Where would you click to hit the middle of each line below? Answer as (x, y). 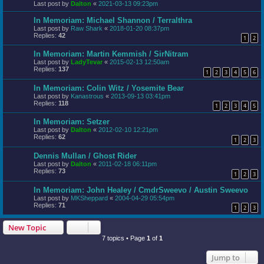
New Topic (27, 228)
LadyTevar (87, 62)
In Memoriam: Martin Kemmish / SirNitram (111, 54)
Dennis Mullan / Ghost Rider (85, 156)
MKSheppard (89, 198)
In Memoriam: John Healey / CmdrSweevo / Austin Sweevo (141, 190)
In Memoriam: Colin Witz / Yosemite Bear (109, 88)
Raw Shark (87, 28)
